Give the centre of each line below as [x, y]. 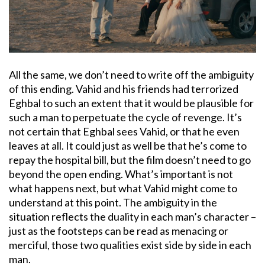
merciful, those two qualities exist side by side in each [130, 245]
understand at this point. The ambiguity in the [113, 203]
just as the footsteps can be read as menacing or [119, 231]
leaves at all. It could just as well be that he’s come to [128, 146]
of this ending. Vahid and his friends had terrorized [124, 89]
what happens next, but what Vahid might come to [123, 188]
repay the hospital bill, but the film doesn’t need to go [130, 160]
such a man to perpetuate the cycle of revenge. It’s [125, 117]
